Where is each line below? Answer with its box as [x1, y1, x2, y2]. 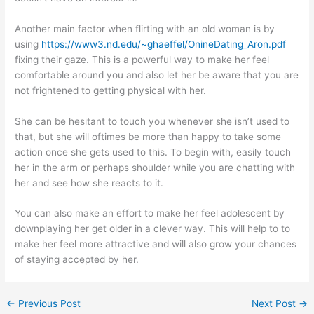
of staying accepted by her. [15, 254, 139, 266]
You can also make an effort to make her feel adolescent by [15, 207, 285, 219]
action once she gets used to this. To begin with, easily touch [15, 146, 292, 158]
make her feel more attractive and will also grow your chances [15, 238, 297, 250]
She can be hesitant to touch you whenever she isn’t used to [15, 115, 290, 127]
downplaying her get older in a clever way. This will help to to [15, 223, 291, 235]
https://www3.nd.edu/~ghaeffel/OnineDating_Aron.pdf [41, 38, 287, 50]
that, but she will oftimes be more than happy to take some [15, 130, 282, 142]
